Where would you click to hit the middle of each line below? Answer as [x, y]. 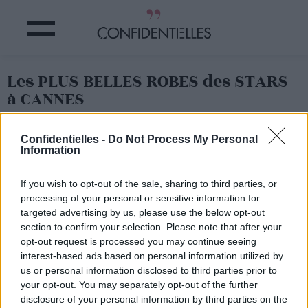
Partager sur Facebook [104, 137]
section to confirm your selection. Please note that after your [151, 227]
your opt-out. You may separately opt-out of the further [139, 285]
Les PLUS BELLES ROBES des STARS [147, 81]
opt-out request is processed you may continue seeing [139, 241]
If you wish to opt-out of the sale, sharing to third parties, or [149, 184]
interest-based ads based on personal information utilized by [152, 256]
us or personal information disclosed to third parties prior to [149, 270]
